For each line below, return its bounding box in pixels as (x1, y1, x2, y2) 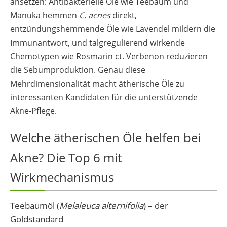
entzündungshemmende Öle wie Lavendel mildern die (10, 23, 215, 34)
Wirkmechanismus (10, 168, 114, 185)
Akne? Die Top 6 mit (10, 148, 122, 166)
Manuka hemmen (10, 9, 79, 21)
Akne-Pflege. (10, 105, 57, 117)
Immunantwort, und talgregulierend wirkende (10, 36, 185, 48)
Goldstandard (10, 213, 63, 225)
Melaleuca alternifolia (59, 199, 143, 211)
